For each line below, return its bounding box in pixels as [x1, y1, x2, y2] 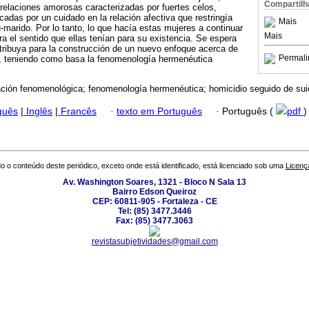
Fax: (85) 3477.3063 [116, 216, 193, 226]
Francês [58, 106, 97, 117]
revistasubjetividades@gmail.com [91, 237, 218, 247]
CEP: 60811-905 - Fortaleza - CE [92, 197, 217, 207]
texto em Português [117, 106, 202, 117]
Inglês [23, 106, 52, 117]
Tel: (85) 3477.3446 [117, 206, 192, 217]
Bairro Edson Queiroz [112, 187, 197, 197]
